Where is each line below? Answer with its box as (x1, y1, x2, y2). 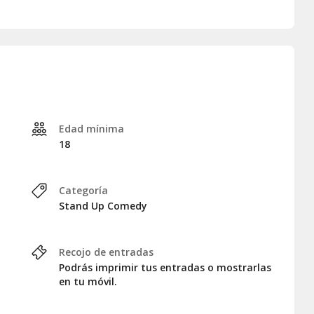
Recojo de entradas (59, 245, 153, 259)
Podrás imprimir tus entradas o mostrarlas (59, 260, 271, 274)
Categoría (59, 183, 108, 197)
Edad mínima (59, 121, 124, 135)
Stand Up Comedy (59, 198, 147, 212)
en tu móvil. (59, 274, 117, 288)
